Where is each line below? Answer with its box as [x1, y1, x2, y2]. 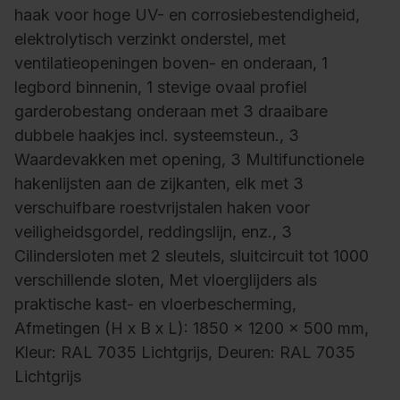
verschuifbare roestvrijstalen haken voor [14, 198, 310, 218]
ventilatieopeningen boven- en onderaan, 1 [14, 54, 328, 73]
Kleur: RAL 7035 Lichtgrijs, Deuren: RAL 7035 [14, 343, 355, 362]
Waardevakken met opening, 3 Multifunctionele [14, 150, 364, 170]
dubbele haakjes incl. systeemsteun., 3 [14, 126, 299, 146]
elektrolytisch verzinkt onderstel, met [14, 29, 286, 49]
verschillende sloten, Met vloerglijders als [14, 271, 317, 290]
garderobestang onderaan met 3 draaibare [14, 102, 328, 121]
